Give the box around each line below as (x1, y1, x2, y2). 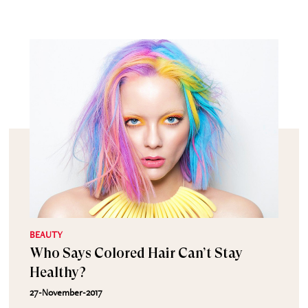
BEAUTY (30, 228, 63, 241)
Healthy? (30, 265, 87, 280)
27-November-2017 (30, 286, 103, 298)
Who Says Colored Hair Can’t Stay (30, 245, 243, 261)
